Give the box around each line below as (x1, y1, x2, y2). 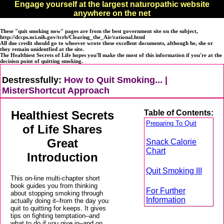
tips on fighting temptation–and (10, 211, 99, 219)
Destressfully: (2, 74, 61, 85)
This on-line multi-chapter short (10, 174, 100, 182)
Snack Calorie (146, 137, 196, 146)
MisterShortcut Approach (2, 85, 109, 95)
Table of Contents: (144, 108, 213, 117)
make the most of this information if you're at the (102, 51, 222, 58)
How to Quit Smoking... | (64, 74, 167, 85)
